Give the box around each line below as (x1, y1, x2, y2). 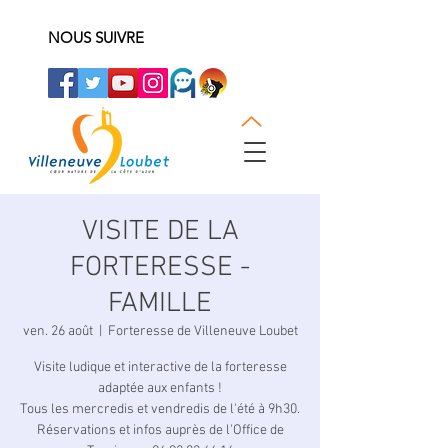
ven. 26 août (22, 323, 93, 340)
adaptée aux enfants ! (98, 380, 222, 397)
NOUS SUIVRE (48, 28, 144, 47)
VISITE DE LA (81, 215, 239, 249)
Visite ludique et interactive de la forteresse (33, 359, 287, 376)
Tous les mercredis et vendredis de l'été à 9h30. (20, 401, 300, 418)
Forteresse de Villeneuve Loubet (107, 323, 298, 340)
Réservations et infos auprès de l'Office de (36, 422, 284, 439)
